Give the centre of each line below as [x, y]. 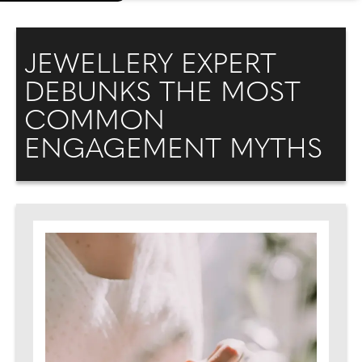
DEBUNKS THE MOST [162, 94]
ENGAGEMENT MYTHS [173, 151]
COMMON [95, 122]
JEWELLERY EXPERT [150, 66]
